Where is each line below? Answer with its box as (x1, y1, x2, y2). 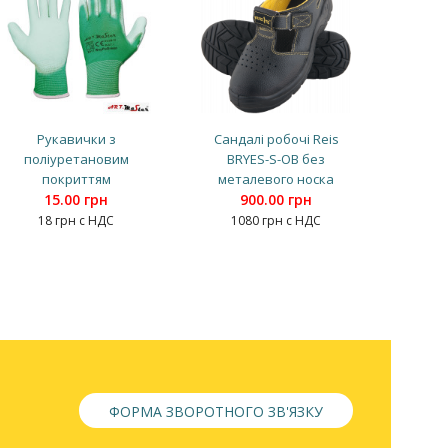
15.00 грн (44, 189, 108, 209)
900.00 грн (240, 189, 312, 209)
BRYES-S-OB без (227, 149, 325, 168)
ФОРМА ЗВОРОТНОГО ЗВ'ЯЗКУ (109, 401, 323, 421)
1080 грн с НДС (231, 211, 321, 229)
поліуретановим (23, 149, 129, 168)
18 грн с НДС (38, 211, 114, 229)
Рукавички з (36, 129, 116, 148)
